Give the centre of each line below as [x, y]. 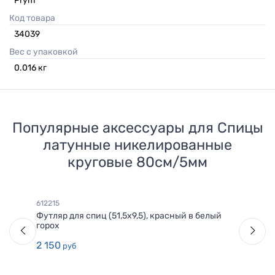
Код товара [35, 18]
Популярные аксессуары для [114, 128]
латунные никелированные [137, 145]
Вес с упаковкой [46, 52]
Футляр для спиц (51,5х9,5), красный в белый [129, 216]
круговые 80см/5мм [137, 162]
